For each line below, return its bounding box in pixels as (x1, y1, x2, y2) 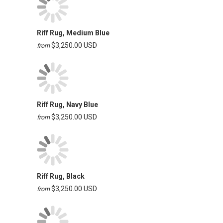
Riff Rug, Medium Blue (37, 29, 110, 37)
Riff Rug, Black (37, 172, 85, 180)
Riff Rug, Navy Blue (37, 101, 98, 109)
